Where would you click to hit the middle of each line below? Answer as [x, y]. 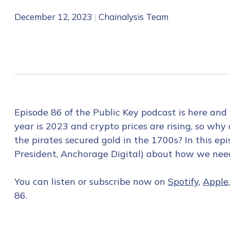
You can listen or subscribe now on [91, 181]
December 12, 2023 [53, 17]
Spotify [183, 181]
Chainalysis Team [133, 17]
